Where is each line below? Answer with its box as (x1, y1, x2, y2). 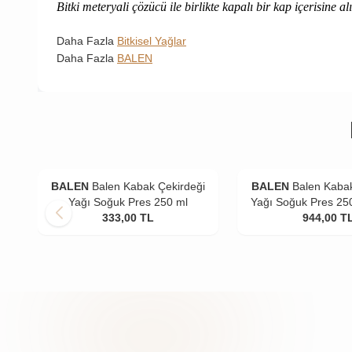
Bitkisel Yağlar (117, 34, 186, 47)
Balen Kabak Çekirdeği (92, 179, 206, 192)
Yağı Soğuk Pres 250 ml (68, 195, 189, 208)
